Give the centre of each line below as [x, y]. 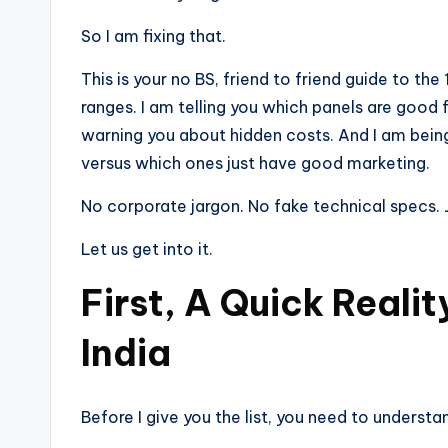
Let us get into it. [147, 248]
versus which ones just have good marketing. [255, 162]
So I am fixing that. [153, 35]
